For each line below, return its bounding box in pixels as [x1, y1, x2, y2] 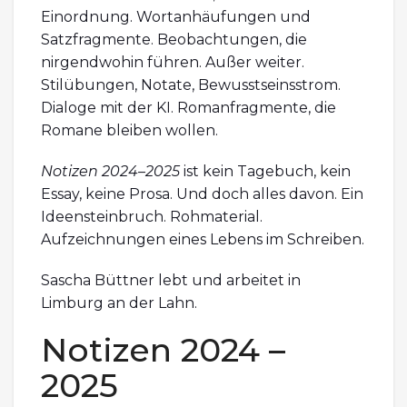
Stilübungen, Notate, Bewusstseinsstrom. [41, 76, 341, 94]
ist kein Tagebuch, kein [180, 163, 351, 181]
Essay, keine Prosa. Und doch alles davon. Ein [41, 185, 363, 203]
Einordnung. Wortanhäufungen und [41, 8, 311, 26]
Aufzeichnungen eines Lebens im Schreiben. [41, 231, 364, 249]
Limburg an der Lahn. [41, 294, 197, 313]
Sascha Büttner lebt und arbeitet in [41, 272, 301, 290]
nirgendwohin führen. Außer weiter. [41, 54, 304, 72]
